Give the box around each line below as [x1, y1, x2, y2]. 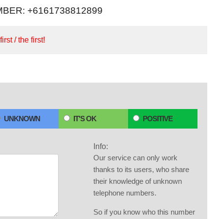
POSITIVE [143, 114, 173, 123]
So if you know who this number [93, 208, 195, 216]
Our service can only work [93, 153, 177, 162]
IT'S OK [73, 114, 96, 123]
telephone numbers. [93, 189, 156, 197]
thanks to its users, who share [93, 165, 189, 174]
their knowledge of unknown [93, 177, 182, 185]
